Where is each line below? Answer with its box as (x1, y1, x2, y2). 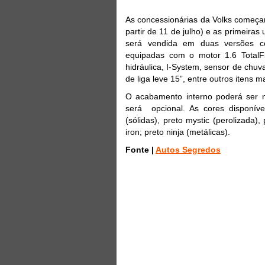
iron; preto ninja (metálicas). (125, 127, 230, 137)
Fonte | (125, 144, 156, 154)
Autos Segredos (156, 144, 221, 154)
